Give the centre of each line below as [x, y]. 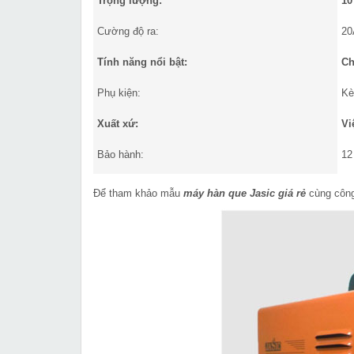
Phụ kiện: [119, 93]
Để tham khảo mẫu [138, 194]
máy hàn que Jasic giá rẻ [245, 194]
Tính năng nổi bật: [142, 62]
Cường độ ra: [128, 32]
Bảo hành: [121, 155]
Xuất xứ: [118, 124]
